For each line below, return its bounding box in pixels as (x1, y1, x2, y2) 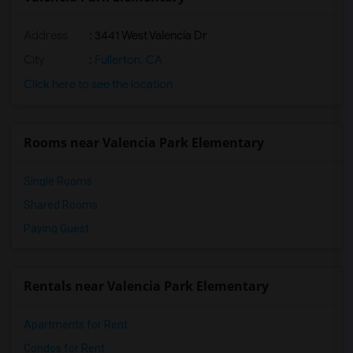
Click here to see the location (24, 77, 173, 91)
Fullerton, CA (92, 53, 162, 67)
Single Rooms (24, 175, 92, 188)
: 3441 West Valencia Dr (87, 28, 207, 43)
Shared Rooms (24, 199, 98, 211)
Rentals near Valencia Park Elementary (24, 277, 269, 295)
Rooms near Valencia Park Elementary (24, 134, 264, 151)
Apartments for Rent (24, 318, 128, 331)
